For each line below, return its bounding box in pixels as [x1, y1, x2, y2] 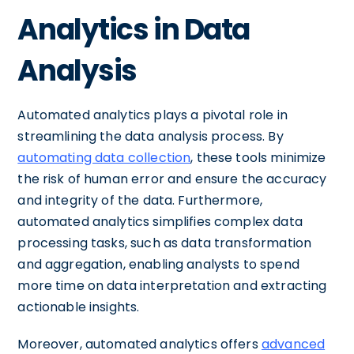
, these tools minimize [190, 149, 326, 167]
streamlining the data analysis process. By [17, 127, 284, 145]
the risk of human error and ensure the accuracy [17, 170, 327, 188]
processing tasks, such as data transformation [17, 234, 312, 252]
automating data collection [17, 149, 191, 167]
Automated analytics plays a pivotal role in [17, 106, 288, 124]
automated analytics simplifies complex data [17, 213, 303, 231]
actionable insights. [17, 298, 140, 316]
